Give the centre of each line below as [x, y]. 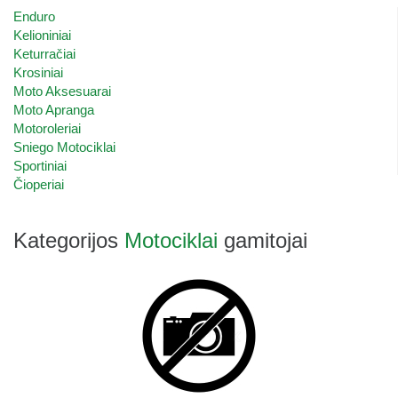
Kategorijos [69, 240]
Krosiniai [38, 72]
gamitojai [263, 240]
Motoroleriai [47, 128]
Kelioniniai [42, 35]
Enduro [34, 16]
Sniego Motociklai [64, 147]
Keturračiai [44, 53]
